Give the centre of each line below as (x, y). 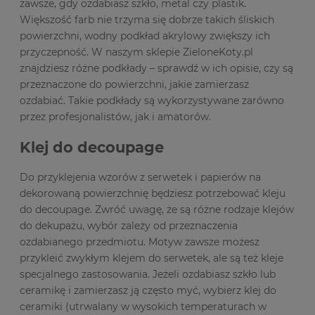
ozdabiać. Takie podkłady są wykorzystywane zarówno (152, 100)
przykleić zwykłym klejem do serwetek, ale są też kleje (152, 258)
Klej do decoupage (92, 147)
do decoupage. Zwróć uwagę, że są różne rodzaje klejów (157, 210)
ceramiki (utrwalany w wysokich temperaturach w (143, 307)
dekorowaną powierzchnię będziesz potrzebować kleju (153, 194)
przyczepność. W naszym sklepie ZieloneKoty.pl (136, 52)
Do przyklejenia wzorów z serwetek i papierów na (140, 178)
